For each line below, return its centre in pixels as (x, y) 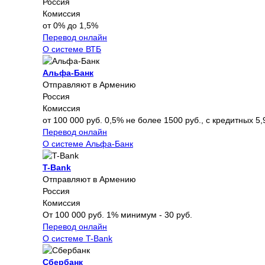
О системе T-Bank (77, 238)
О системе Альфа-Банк (88, 143)
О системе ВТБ (72, 49)
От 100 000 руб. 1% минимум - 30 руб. (117, 214)
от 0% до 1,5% (70, 25)
